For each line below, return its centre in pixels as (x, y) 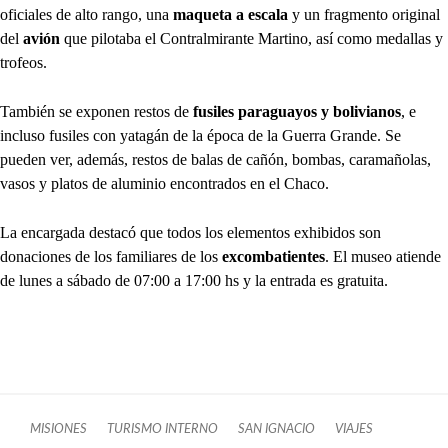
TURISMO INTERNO (162, 429)
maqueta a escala (232, 15)
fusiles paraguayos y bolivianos (295, 112)
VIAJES (354, 429)
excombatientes (273, 257)
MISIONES (58, 429)
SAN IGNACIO (276, 429)
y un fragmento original (366, 15)
